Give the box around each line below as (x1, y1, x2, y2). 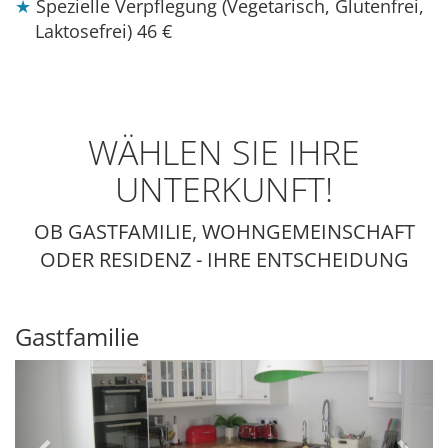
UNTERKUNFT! (115, 166, 333, 213)
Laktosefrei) (35, 19, 137, 44)
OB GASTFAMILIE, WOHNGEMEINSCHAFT (33, 218, 415, 246)
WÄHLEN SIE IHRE (88, 129, 360, 176)
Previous (45, 359, 126, 387)
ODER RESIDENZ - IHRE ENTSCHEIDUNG (39, 246, 409, 274)
